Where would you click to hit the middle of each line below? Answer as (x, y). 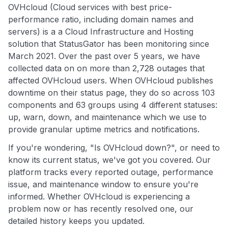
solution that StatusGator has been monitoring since (109, 44)
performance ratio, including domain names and (101, 20)
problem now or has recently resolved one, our (101, 209)
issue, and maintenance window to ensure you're (103, 184)
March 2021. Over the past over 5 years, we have (104, 56)
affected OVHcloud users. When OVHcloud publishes (111, 81)
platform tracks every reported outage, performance (111, 172)
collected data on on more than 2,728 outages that (106, 68)
